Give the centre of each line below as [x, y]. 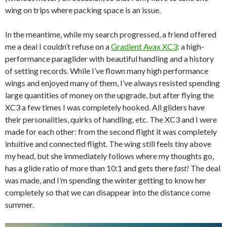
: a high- [191, 47]
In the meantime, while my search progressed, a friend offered [111, 34]
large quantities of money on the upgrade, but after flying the [109, 95]
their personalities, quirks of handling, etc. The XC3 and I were [111, 120]
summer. [20, 205]
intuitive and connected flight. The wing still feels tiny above [108, 144]
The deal [205, 168]
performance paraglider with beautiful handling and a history [109, 59]
